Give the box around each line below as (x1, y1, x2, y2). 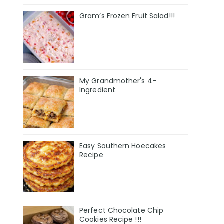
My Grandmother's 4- (79, 75, 156, 86)
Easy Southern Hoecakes (79, 140, 166, 151)
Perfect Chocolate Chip (79, 205, 164, 216)
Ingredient (79, 84, 115, 95)
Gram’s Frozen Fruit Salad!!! (79, 10, 175, 21)
